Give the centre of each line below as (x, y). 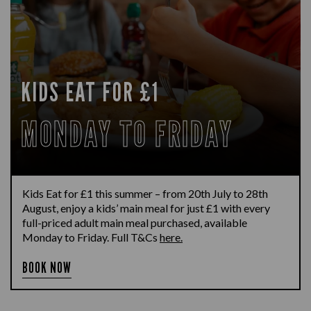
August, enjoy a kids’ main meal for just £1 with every (146, 208)
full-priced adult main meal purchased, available (135, 222)
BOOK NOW (47, 268)
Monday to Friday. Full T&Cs (91, 237)
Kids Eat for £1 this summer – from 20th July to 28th (145, 193)
